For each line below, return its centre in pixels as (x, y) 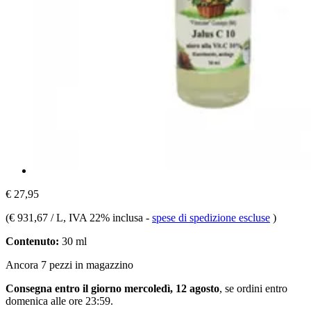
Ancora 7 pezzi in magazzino (69, 264)
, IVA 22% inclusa (104, 217)
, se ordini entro (253, 288)
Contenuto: (32, 241)
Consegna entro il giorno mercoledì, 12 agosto (112, 288)
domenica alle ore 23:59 (58, 301)
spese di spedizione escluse (211, 217)
